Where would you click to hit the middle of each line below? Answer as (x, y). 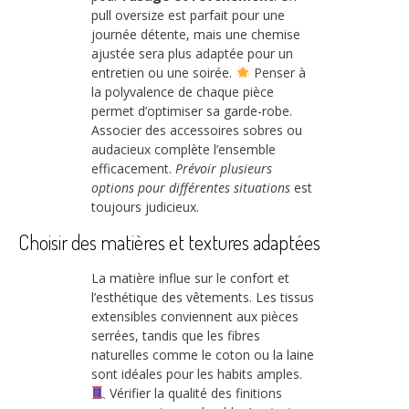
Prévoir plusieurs (224, 169)
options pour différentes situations (191, 188)
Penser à (278, 73)
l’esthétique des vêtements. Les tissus (203, 297)
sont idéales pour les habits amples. (197, 373)
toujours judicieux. (145, 207)
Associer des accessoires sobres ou (197, 131)
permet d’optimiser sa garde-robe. (192, 111)
